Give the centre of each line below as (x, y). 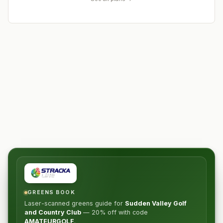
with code (132, 212)
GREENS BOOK (51, 192)
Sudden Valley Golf (156, 203)
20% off (104, 212)
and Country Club (53, 212)
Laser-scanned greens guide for (75, 203)
